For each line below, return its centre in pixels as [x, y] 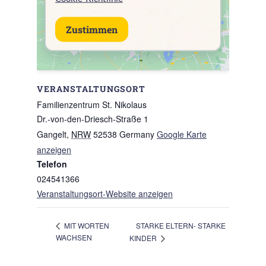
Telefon [52, 164]
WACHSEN [74, 237]
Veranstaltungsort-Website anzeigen [105, 194]
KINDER [144, 238]
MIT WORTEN [86, 226]
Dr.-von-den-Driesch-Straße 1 [93, 119]
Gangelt [52, 134]
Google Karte [182, 134]
